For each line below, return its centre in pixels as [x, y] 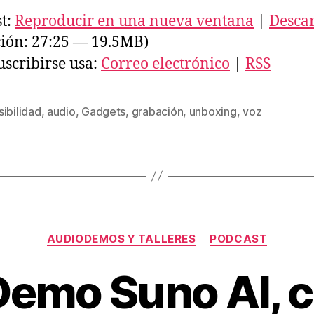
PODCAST [239, 238]
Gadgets [104, 111]
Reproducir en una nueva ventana [134, 21]
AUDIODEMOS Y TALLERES [121, 238]
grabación [157, 111]
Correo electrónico [165, 64]
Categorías [187, 232]
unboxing [213, 111]
